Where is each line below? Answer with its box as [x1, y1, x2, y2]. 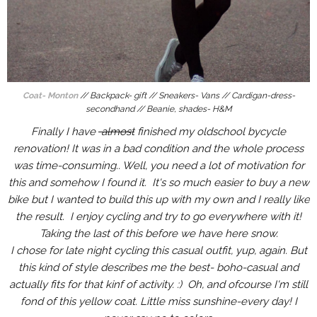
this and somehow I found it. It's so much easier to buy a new [8, 175, 309, 189]
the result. [16, 209, 70, 223]
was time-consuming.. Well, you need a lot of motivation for [13, 158, 304, 172]
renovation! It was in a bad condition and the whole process [13, 142, 304, 155]
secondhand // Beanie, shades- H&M [85, 103, 232, 114]
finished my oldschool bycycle [134, 125, 286, 138]
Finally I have [31, 125, 98, 138]
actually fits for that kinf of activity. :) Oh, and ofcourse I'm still [9, 277, 308, 291]
